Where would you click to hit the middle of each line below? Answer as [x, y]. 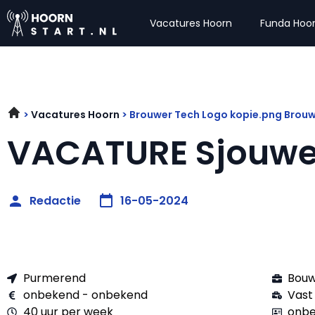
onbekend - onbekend [85, 295]
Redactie [55, 201]
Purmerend [54, 278]
